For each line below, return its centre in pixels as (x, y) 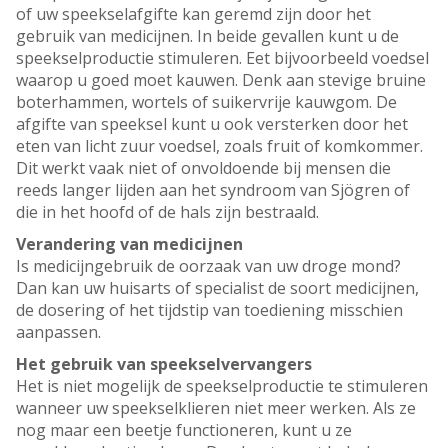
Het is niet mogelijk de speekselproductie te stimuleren (222, 386)
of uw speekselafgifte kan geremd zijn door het (193, 14)
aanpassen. (58, 332)
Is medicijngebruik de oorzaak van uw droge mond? (208, 266)
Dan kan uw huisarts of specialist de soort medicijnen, (217, 288)
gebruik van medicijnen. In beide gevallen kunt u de (207, 36)
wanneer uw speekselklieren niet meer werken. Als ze (216, 408)
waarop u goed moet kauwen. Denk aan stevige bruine (221, 80)
